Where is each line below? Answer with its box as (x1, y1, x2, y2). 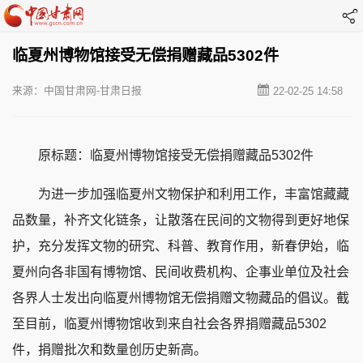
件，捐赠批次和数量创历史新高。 (12, 342, 207, 357)
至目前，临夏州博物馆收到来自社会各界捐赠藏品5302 (12, 316, 327, 331)
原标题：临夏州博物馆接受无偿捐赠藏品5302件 (12, 147, 314, 162)
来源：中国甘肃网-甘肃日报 (12, 83, 142, 96)
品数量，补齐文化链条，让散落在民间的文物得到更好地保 (12, 212, 349, 227)
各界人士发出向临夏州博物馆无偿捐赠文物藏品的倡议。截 (12, 290, 349, 305)
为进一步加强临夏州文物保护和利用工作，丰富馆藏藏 (12, 186, 349, 201)
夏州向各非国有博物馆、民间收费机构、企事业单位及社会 (12, 264, 349, 279)
